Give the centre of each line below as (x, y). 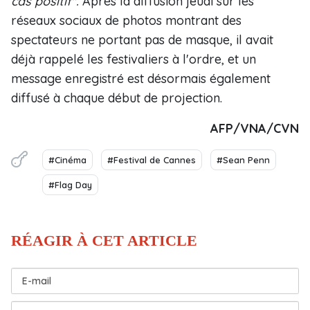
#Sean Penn (243, 160)
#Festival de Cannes (152, 160)
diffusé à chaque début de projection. (117, 98)
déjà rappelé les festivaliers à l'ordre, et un (134, 59)
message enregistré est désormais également (141, 79)
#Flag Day (70, 185)
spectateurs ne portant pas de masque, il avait (142, 40)
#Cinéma (67, 160)
